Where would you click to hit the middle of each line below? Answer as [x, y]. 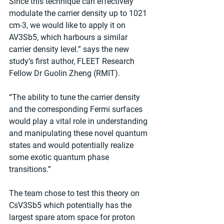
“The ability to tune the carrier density [75, 97]
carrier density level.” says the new [70, 49]
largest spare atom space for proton [73, 217]
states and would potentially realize [72, 145]
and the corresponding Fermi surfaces [77, 109]
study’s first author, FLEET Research [73, 61]
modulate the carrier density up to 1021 [79, 13]
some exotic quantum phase [60, 157]
